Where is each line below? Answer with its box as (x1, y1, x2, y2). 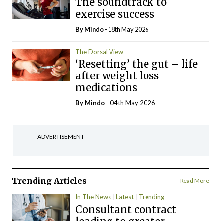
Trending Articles (12, 176, 87, 186)
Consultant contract (75, 203, 177, 216)
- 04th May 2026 (105, 99, 156, 107)
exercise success (75, 7, 155, 20)
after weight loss (75, 70, 159, 82)
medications (75, 81, 138, 94)
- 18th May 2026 (104, 25, 149, 33)
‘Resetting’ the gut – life (75, 58, 198, 71)
